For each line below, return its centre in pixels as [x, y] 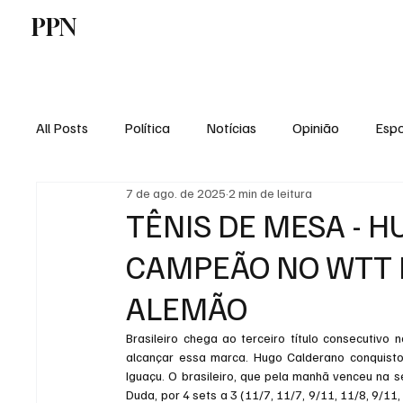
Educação [334, 199]
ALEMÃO [187, 307]
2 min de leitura [271, 193]
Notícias [232, 127]
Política [148, 127]
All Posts [63, 127]
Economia [103, 199]
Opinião [316, 127]
